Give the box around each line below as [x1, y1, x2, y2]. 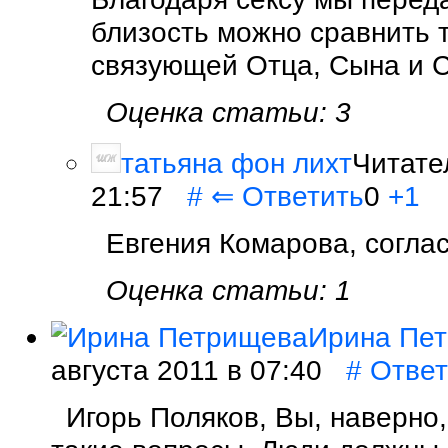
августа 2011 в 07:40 [51, 353, 346, 386]
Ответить [242, 179, 364, 212]
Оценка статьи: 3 [106, 95, 351, 128]
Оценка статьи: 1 [106, 273, 351, 306]
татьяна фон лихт [121, 146, 352, 179]
